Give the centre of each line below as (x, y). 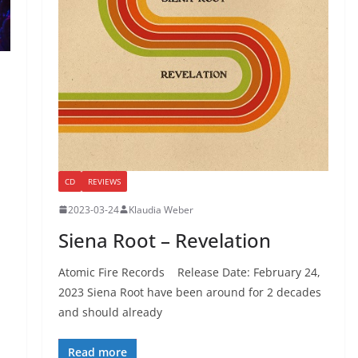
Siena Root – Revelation (164, 240)
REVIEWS (104, 181)
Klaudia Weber (161, 209)
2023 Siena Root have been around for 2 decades (189, 292)
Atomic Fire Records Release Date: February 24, (191, 272)
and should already (110, 312)
